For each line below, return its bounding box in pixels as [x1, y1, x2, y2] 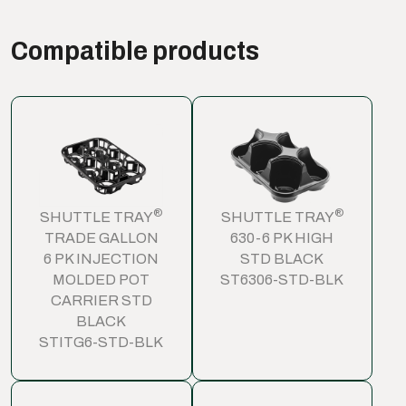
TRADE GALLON [43, 230, 159, 246]
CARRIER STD [50, 293, 152, 309]
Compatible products [11, 35, 259, 65]
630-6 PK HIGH [230, 230, 334, 246]
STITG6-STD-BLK [39, 334, 164, 351]
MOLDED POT [53, 272, 150, 288]
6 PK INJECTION [43, 251, 159, 267]
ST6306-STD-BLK [220, 272, 344, 288]
